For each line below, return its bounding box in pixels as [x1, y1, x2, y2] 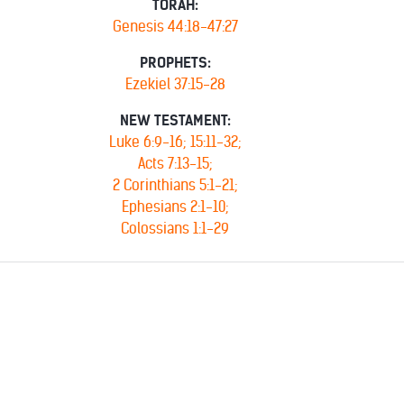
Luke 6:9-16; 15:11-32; [108, 133, 242, 151]
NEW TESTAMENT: [119, 112, 231, 129]
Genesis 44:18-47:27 [112, 18, 238, 35]
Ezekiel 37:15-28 [124, 76, 225, 93]
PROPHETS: [139, 54, 211, 71]
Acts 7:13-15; [137, 155, 213, 172]
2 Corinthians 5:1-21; [112, 177, 238, 194]
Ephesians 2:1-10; [121, 198, 229, 216]
